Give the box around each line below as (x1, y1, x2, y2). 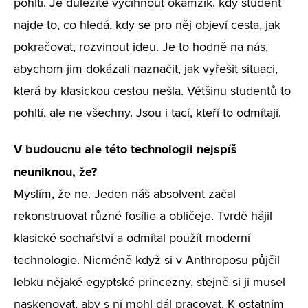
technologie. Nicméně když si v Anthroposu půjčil (14, 254, 280, 267)
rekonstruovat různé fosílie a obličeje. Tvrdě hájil (14, 210, 272, 223)
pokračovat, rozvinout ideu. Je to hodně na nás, (14, 41, 268, 54)
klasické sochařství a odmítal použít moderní (14, 232, 250, 245)
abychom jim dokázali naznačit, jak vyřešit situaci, (14, 63, 278, 76)
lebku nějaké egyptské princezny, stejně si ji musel (14, 276, 285, 289)
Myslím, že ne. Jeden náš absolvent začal (14, 188, 236, 201)
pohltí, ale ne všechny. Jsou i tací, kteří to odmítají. (14, 107, 281, 120)
